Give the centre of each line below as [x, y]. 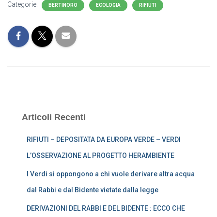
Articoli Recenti [54, 117]
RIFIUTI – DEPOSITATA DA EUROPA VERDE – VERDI [104, 139]
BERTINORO [63, 5]
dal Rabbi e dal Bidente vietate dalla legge [93, 190]
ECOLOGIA [108, 5]
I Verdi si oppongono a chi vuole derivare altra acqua [111, 174]
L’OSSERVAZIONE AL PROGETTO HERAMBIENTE [101, 155]
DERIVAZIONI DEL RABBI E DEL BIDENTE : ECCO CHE [106, 208]
